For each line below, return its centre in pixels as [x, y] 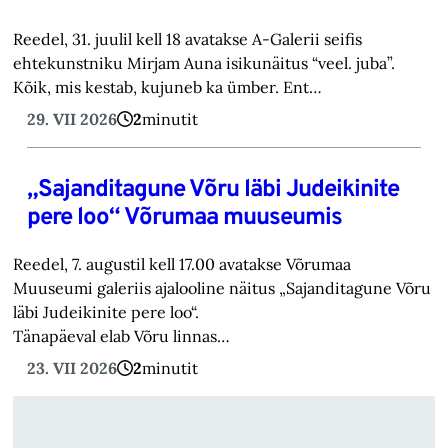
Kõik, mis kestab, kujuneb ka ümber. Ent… [168, 87]
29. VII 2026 [71, 119]
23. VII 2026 [71, 368]
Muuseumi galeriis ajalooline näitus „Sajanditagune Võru [222, 288]
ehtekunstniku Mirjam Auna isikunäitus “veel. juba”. [204, 63]
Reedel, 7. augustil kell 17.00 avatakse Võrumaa [182, 264]
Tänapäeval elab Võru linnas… [122, 336]
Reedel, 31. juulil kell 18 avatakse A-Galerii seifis [188, 39]
